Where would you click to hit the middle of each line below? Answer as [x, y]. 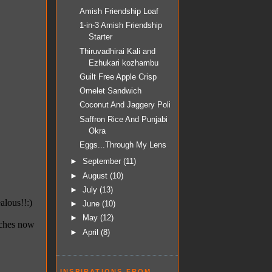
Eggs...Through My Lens [123, 144]
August [96, 175]
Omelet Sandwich [111, 91]
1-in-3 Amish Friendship [121, 25]
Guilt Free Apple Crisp [118, 76]
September [103, 161]
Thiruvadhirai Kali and [118, 51]
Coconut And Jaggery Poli [125, 105]
